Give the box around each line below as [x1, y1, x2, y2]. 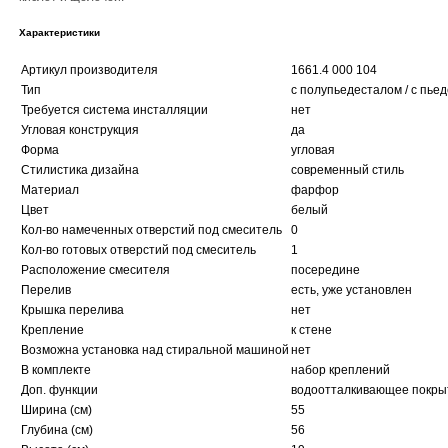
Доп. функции [21, 382, 98, 397]
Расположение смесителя [21, 262, 170, 277]
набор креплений [291, 362, 390, 377]
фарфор [291, 182, 339, 197]
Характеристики [19, 27, 100, 39]
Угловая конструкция [21, 122, 139, 137]
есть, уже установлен [291, 282, 412, 297]
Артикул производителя [21, 62, 158, 77]
